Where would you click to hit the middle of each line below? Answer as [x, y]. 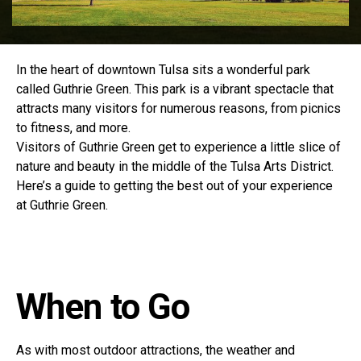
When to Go [103, 307]
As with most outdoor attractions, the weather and [156, 351]
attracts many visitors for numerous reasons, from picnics [178, 109]
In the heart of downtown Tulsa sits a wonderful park [163, 70]
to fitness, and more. [73, 128]
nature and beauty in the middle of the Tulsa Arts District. [175, 167]
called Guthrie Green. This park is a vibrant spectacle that [175, 89]
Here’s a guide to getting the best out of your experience [174, 186]
